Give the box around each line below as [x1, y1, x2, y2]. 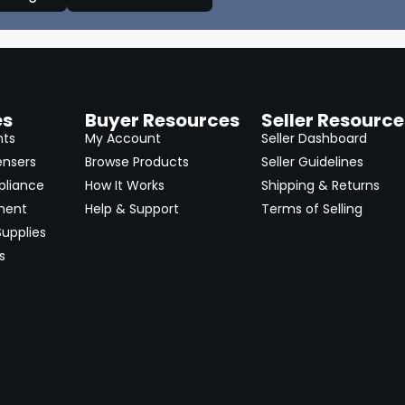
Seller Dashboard [261, 129, 368, 147]
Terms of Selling [261, 200, 363, 218]
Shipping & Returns [261, 176, 381, 194]
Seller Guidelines [261, 153, 364, 171]
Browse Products [84, 153, 189, 171]
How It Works [84, 176, 165, 194]
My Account [84, 129, 161, 147]
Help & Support [84, 200, 179, 218]
